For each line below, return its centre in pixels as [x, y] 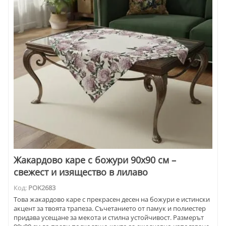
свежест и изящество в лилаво [81, 172]
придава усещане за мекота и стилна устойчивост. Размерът [109, 218]
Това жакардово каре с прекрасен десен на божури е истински [112, 200]
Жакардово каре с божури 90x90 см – [95, 160]
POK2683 [42, 188]
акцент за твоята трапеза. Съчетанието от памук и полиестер [110, 209]
